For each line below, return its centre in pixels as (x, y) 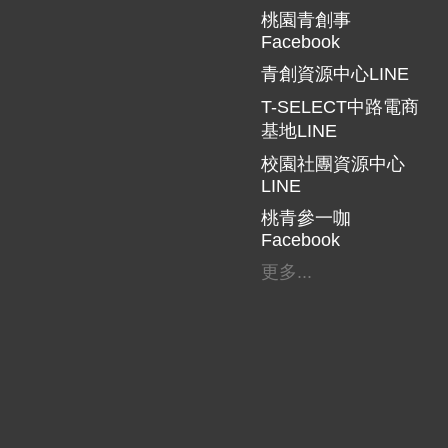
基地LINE (299, 130)
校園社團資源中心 (333, 163)
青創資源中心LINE (335, 73)
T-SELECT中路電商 (340, 106)
